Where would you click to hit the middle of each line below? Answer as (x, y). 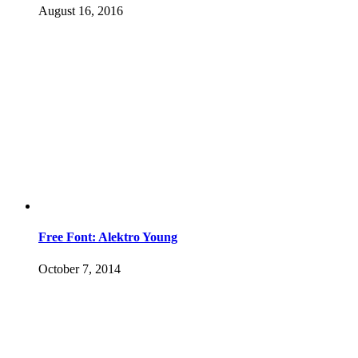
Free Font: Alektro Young (108, 237)
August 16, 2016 (81, 11)
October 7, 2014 (80, 268)
